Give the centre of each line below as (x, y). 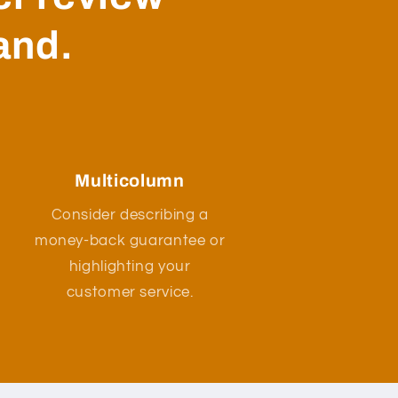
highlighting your (130, 267)
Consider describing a (130, 215)
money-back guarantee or (130, 241)
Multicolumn (130, 180)
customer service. (130, 293)
